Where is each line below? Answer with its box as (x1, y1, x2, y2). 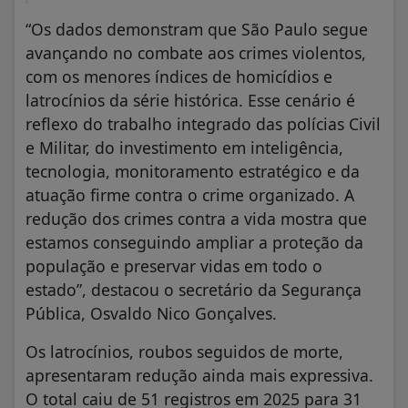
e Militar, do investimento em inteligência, (25, 136, 343, 158)
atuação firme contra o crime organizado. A (25, 183, 354, 206)
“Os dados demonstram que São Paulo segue (25, 17, 368, 40)
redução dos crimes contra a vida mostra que (25, 207, 367, 229)
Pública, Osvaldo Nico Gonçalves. (25, 301, 277, 324)
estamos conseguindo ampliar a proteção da (25, 230, 363, 253)
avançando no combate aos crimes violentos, (25, 41, 366, 64)
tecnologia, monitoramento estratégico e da (25, 159, 360, 182)
